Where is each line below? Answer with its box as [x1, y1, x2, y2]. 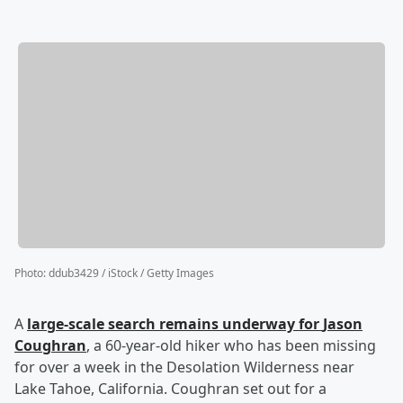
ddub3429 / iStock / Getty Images [49, 265, 214, 282]
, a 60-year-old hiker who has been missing [86, 336, 376, 356]
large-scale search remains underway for [27, 314, 323, 335]
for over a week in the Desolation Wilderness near [14, 357, 354, 378]
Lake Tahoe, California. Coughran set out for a [14, 379, 327, 399]
